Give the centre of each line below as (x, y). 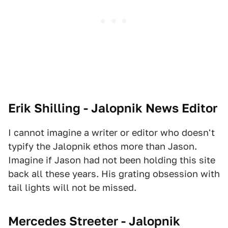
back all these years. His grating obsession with (114, 174)
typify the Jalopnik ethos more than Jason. (103, 147)
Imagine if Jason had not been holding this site (112, 160)
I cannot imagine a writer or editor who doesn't (111, 133)
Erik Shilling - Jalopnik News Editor (113, 108)
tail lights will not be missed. (72, 188)
